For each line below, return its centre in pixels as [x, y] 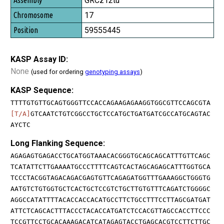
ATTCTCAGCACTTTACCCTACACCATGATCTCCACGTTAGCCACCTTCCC [110, 210]
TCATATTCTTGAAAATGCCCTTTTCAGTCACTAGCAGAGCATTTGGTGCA [110, 166]
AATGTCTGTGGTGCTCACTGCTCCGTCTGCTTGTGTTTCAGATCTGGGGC [110, 188]
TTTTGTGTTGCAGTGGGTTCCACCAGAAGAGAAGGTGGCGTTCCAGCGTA [110, 102]
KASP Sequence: [42, 90]
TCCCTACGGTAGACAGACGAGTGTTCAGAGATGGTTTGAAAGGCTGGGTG [110, 177]
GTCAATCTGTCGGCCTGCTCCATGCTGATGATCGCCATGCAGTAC [120, 113]
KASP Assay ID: [39, 59]
